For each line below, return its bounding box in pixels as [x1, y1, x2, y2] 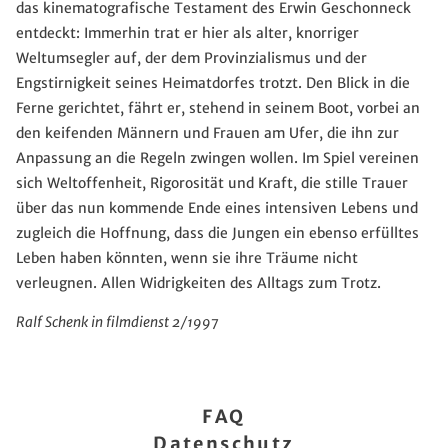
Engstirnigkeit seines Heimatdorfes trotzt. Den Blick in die [16, 74, 410, 93]
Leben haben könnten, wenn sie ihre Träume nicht [16, 249, 358, 268]
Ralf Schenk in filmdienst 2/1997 [16, 313, 219, 332]
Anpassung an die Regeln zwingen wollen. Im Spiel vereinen [16, 149, 419, 168]
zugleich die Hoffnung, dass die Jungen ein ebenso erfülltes [16, 224, 419, 243]
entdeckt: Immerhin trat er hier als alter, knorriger [16, 24, 359, 43]
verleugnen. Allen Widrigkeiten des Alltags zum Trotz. [16, 274, 381, 293]
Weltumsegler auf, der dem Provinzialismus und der [16, 49, 367, 68]
